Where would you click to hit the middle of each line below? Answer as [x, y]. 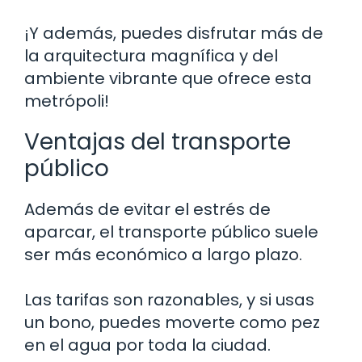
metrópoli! [67, 101]
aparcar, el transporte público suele [171, 232]
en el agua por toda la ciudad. [147, 345]
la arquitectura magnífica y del [151, 55]
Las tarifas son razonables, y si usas [169, 299]
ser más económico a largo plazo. [163, 254]
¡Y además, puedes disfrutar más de [174, 33]
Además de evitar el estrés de [147, 209]
